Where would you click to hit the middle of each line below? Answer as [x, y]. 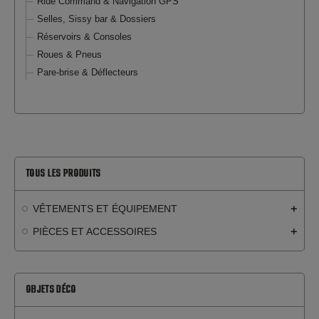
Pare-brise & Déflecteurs [88, 72]
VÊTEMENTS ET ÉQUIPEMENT [105, 209]
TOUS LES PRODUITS [63, 174]
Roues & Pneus [69, 54]
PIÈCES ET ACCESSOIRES [95, 231]
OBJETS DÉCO [51, 290]
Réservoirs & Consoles [84, 37]
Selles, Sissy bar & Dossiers [96, 19]
